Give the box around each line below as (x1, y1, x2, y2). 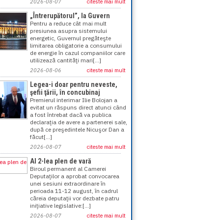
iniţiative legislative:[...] (30, 202, 91, 209)
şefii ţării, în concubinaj (30, 88, 100, 96)
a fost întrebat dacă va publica (30, 111, 111, 118)
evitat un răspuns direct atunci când (30, 104, 126, 111)
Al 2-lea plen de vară (30, 157, 91, 165)
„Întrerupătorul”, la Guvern (30, 12, 110, 20)
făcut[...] (30, 133, 52, 140)
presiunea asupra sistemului (30, 27, 107, 34)
